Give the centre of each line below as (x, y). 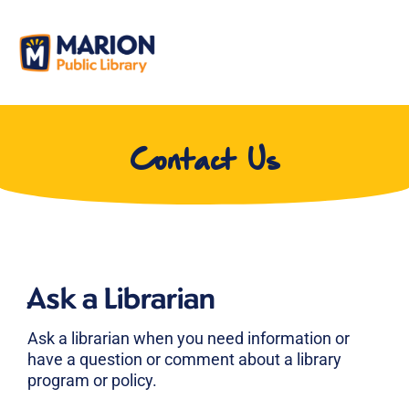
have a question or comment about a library (184, 359)
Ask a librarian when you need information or (189, 338)
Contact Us (204, 162)
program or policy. (92, 380)
